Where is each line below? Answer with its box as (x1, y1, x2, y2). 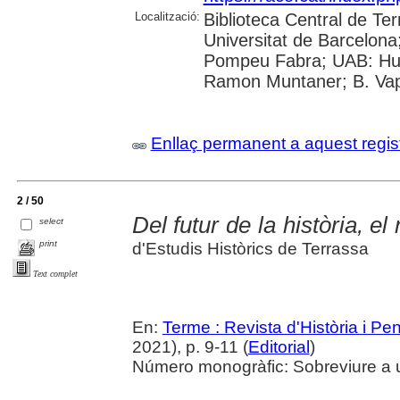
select (39, 215, 64, 226)
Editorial (247, 337, 310, 356)
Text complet (33, 268, 78, 279)
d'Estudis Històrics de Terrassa (131, 239, 369, 258)
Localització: (134, 9, 200, 23)
